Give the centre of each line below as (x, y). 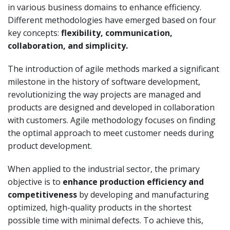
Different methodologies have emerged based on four (112, 20)
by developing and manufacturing (143, 194)
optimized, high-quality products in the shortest (100, 207)
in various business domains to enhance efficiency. (104, 7)
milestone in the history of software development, (104, 81)
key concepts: (34, 33)
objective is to (35, 181)
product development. (50, 146)
